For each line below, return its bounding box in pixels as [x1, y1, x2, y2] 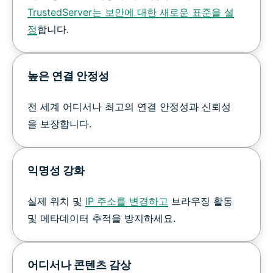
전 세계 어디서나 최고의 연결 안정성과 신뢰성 [27, 100, 231, 113]
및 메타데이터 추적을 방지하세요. [27, 211, 175, 224]
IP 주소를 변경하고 [85, 194, 168, 207]
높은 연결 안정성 [27, 69, 109, 82]
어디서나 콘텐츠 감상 [27, 258, 131, 271]
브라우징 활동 [168, 194, 233, 207]
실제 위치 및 [27, 194, 85, 207]
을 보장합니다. [27, 117, 91, 130]
